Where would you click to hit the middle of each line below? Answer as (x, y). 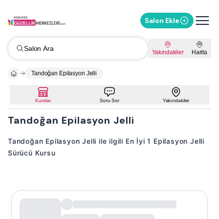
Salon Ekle (162, 21)
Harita (199, 52)
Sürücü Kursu (32, 153)
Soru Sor (109, 100)
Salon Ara (39, 48)
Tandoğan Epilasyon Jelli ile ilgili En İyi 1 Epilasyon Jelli (106, 141)
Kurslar (43, 100)
